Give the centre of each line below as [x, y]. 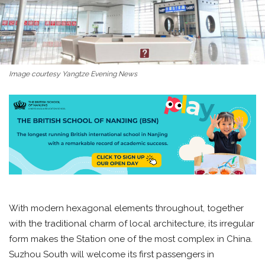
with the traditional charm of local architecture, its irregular [132, 224]
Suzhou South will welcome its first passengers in [112, 255]
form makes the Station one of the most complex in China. [131, 239]
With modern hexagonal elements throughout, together [126, 209]
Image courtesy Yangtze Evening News [73, 74]
